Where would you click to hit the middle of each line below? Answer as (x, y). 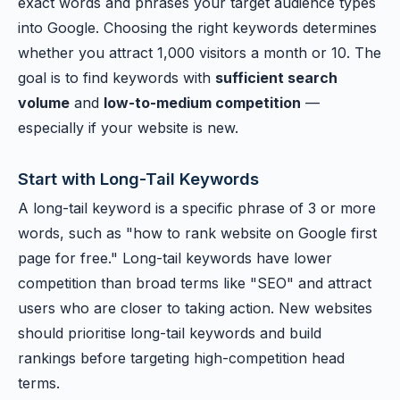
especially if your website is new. (128, 128)
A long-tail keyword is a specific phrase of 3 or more (197, 208)
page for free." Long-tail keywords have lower (175, 258)
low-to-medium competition (202, 103)
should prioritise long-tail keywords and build (170, 333)
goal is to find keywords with (117, 78)
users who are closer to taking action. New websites (195, 308)
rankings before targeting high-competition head (181, 358)
